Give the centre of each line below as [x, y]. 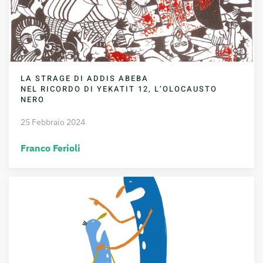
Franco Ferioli [50, 148]
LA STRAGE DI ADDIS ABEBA [85, 79]
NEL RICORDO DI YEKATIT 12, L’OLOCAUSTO [119, 89]
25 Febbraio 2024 [53, 122]
